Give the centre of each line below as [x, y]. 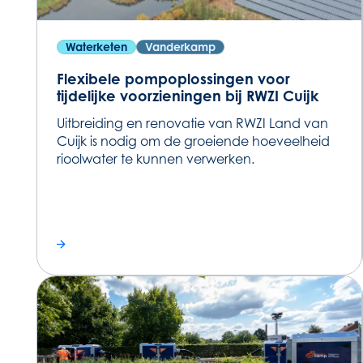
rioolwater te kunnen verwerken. [155, 159]
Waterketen [96, 47]
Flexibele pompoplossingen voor [173, 79]
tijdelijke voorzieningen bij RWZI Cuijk [187, 96]
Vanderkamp [180, 47]
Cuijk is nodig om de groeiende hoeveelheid [193, 141]
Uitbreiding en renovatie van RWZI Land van [192, 124]
